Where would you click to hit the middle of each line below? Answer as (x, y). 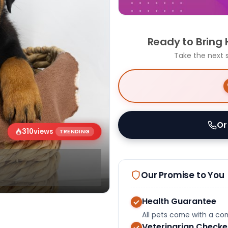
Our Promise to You (183, 175)
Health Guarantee (179, 202)
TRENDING (75, 132)
